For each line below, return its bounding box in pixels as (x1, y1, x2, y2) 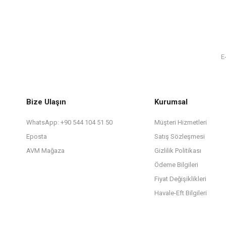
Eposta (26, 133, 47, 140)
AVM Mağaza (26, 147, 65, 154)
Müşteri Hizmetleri (154, 119, 207, 126)
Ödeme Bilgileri (154, 161, 198, 168)
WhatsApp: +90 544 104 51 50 (26, 119, 112, 126)
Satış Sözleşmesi (154, 133, 205, 140)
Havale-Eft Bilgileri (154, 189, 207, 197)
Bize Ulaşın (26, 97, 66, 106)
